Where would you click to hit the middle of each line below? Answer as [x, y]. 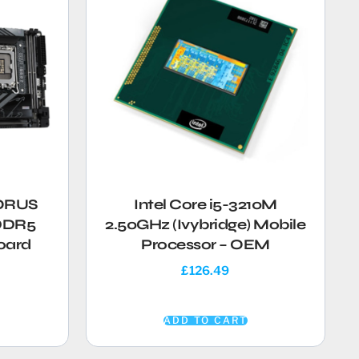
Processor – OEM [206, 245]
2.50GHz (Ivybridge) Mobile [206, 225]
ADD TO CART [205, 320]
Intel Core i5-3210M [206, 205]
